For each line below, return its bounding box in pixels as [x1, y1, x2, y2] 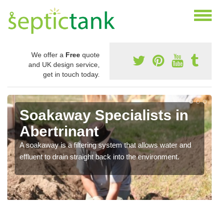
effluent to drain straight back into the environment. [20, 153, 179, 161]
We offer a [31, 51, 66, 59]
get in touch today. [43, 70, 100, 79]
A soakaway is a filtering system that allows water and [20, 141, 191, 150]
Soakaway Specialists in [20, 107, 188, 124]
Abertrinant [20, 123, 99, 140]
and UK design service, [28, 61, 100, 69]
